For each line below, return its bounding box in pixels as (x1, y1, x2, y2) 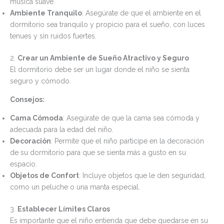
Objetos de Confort (10, 171, 79, 179)
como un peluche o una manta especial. (10, 182, 140, 191)
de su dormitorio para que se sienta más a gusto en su (10, 148, 186, 156)
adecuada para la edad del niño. (10, 125, 113, 133)
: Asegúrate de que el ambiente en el (82, 8, 201, 17)
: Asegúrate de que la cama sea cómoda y (63, 113, 199, 122)
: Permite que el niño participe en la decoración (51, 136, 204, 145)
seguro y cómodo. (10, 76, 71, 85)
